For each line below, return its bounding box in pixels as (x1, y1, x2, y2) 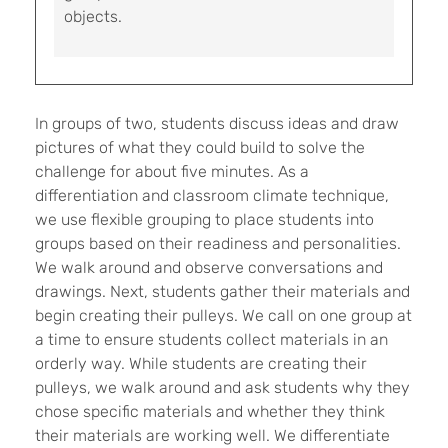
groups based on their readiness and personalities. (35, 234, 401, 253)
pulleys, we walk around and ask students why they (35, 378, 410, 397)
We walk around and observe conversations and (35, 258, 383, 277)
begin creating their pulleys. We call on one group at (35, 306, 412, 325)
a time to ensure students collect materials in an (35, 330, 388, 349)
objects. (64, 7, 122, 26)
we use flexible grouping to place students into (35, 210, 374, 229)
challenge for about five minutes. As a (35, 162, 309, 181)
